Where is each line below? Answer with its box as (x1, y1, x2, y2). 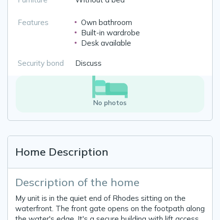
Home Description (15, 144, 109, 159)
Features (18, 18, 49, 27)
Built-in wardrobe (81, 28, 140, 38)
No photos (93, 98, 127, 107)
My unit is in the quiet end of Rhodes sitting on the (15, 193, 186, 203)
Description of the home (15, 175, 139, 189)
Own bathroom (81, 18, 132, 27)
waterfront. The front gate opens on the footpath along (15, 203, 205, 213)
